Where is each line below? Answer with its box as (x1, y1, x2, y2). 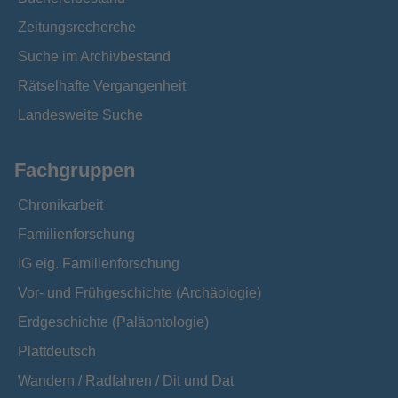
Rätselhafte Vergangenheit (18, 78, 186, 93)
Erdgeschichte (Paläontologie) (18, 314, 209, 330)
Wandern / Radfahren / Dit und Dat (18, 373, 234, 388)
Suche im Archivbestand (18, 49, 171, 64)
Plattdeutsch (18, 344, 96, 359)
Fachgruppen (14, 159, 135, 181)
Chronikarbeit (18, 197, 103, 212)
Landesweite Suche (18, 107, 143, 123)
